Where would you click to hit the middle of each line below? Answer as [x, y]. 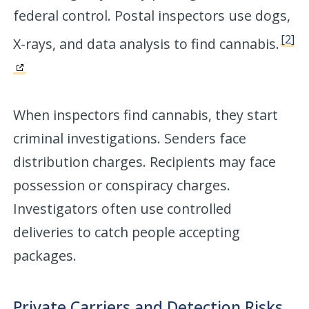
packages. [45, 255]
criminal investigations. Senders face [130, 138]
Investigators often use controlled [123, 208]
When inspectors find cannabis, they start [146, 114]
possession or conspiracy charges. [122, 185]
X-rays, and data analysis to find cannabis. [147, 43]
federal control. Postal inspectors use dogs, [152, 15]
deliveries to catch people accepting [127, 232]
